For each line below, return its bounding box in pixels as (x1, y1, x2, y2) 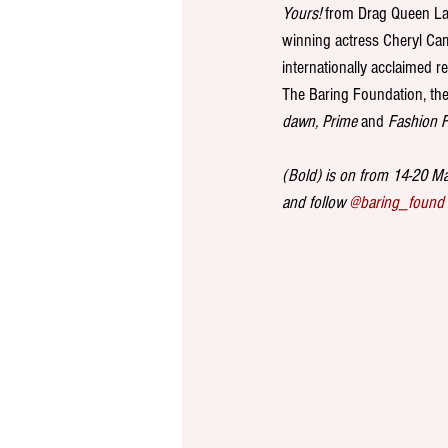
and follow (282, 192, 349, 214)
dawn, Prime (282, 111, 357, 133)
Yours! (282, 3, 325, 25)
